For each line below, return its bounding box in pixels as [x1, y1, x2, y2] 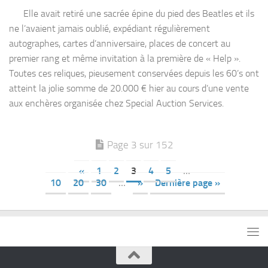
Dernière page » [155, 176, 220, 188]
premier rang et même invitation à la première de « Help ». [9, 52, 240, 64]
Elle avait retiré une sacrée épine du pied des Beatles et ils [9, 7, 254, 19]
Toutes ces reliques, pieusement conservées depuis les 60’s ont [9, 67, 259, 79]
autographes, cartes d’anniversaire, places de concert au [9, 37, 230, 49]
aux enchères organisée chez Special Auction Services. [9, 97, 224, 109]
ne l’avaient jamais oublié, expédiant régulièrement [9, 22, 210, 34]
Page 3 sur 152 [107, 138, 173, 151]
